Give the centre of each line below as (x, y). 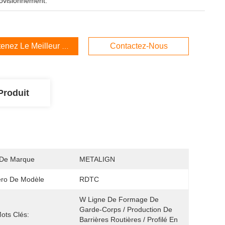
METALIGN (97, 159)
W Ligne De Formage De (119, 199)
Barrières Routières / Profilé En (129, 219)
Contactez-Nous (139, 46)
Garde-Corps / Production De (126, 209)
